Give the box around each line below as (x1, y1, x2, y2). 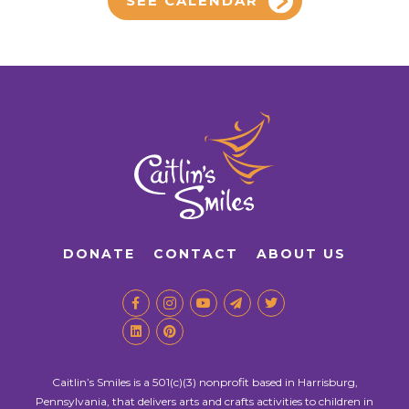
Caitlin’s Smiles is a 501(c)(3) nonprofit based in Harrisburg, (51, 374, 358, 389)
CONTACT (153, 245, 238, 262)
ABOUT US (257, 245, 346, 262)
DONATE (63, 245, 135, 262)
